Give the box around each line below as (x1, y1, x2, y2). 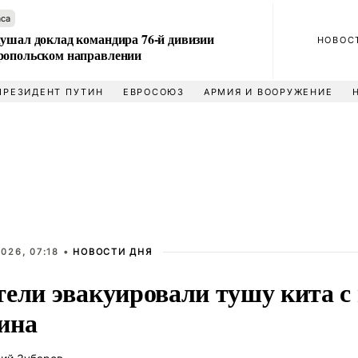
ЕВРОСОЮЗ (122, 86, 185, 97)
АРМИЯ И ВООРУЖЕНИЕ (203, 86, 333, 97)
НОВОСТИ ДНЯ (73, 246, 153, 257)
